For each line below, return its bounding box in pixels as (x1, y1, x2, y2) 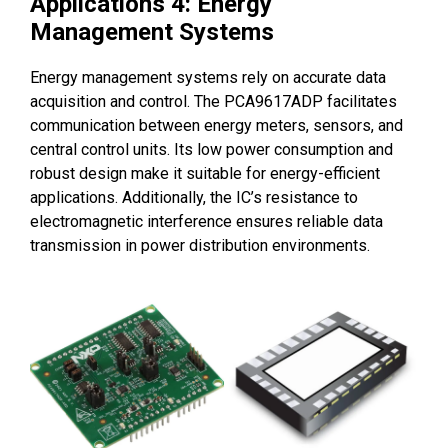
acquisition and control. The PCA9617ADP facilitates (30, 92, 397, 112)
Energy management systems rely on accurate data (30, 68, 386, 88)
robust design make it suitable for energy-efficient (30, 164, 380, 184)
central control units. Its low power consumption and (30, 140, 393, 160)
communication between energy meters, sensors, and (30, 116, 403, 136)
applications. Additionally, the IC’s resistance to (30, 188, 358, 208)
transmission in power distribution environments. (30, 236, 370, 256)
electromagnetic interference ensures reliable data (30, 212, 383, 232)
